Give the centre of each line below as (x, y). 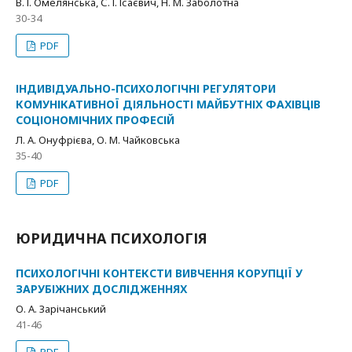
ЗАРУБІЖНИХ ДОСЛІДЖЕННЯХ (101, 289)
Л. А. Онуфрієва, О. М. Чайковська (98, 140)
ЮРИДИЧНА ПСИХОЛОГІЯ (112, 238)
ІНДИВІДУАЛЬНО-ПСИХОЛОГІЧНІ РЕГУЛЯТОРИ (146, 88)
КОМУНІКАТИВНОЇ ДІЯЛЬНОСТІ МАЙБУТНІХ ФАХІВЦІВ (168, 104)
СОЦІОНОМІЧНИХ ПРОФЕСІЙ (95, 120)
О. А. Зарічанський (61, 309)
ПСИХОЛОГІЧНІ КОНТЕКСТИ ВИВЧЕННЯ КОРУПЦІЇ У (159, 273)
